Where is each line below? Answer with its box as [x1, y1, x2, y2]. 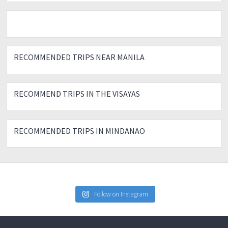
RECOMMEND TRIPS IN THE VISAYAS [14, 89, 140, 99]
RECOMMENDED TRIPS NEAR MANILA [14, 52, 145, 63]
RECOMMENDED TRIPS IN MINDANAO [14, 125, 146, 136]
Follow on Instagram [94, 189, 149, 198]
